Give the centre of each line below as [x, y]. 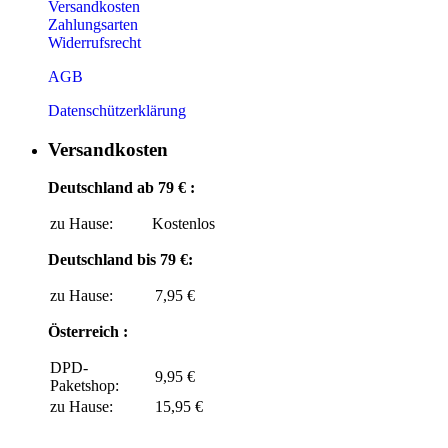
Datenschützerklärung [117, 110]
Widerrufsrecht [94, 42]
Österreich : [88, 332]
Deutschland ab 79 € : [121, 188]
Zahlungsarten [93, 24]
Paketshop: [84, 386]
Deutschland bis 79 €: [120, 260]
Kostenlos [183, 224]
